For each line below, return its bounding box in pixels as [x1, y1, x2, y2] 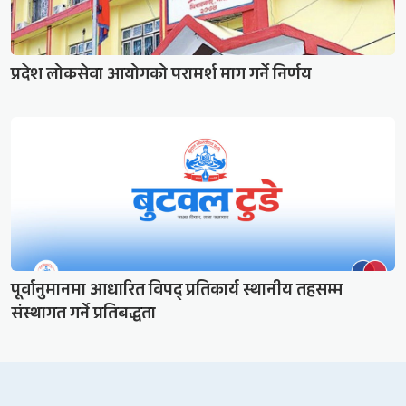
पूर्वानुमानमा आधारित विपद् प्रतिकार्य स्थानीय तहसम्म [11, 278, 343, 306]
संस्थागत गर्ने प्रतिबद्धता [11, 302, 156, 330]
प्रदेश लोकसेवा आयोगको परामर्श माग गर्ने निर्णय [11, 63, 312, 91]
